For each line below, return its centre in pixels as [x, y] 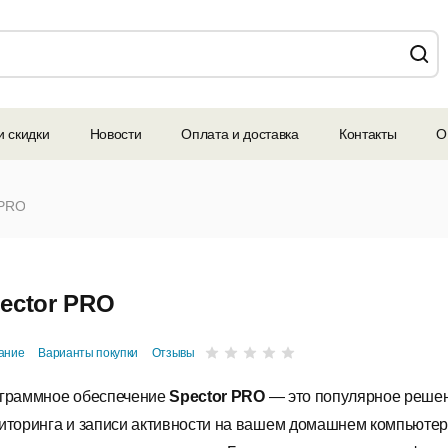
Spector [198, 397]
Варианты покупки [88, 353]
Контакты [367, 134]
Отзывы [173, 353]
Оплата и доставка [240, 134]
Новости [115, 134]
